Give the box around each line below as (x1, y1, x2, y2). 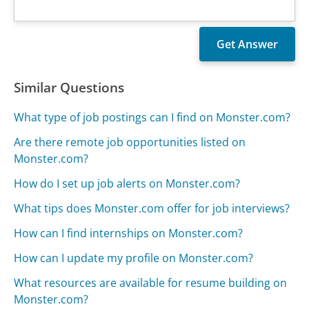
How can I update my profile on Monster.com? (14, 250, 254, 266)
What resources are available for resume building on (14, 275, 288, 290)
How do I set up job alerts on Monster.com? (14, 175, 241, 191)
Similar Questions (14, 77, 125, 97)
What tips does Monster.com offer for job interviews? (14, 200, 290, 216)
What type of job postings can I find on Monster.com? (14, 109, 291, 125)
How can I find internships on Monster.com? (14, 225, 243, 241)
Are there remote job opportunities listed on (14, 134, 246, 150)
